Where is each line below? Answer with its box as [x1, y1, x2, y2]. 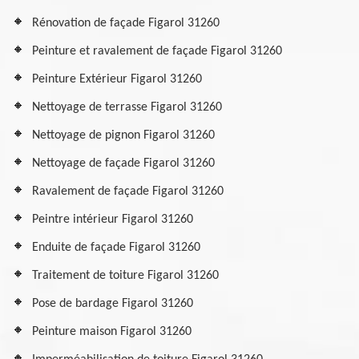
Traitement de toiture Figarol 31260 [32, 269, 219, 282]
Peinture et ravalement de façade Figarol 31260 [32, 45, 282, 58]
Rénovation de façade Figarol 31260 [32, 17, 220, 30]
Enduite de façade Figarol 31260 [32, 241, 200, 254]
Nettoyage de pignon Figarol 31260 [32, 129, 215, 142]
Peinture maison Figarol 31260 [32, 325, 192, 338]
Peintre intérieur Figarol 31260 [32, 213, 193, 226]
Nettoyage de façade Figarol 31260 [32, 157, 215, 170]
